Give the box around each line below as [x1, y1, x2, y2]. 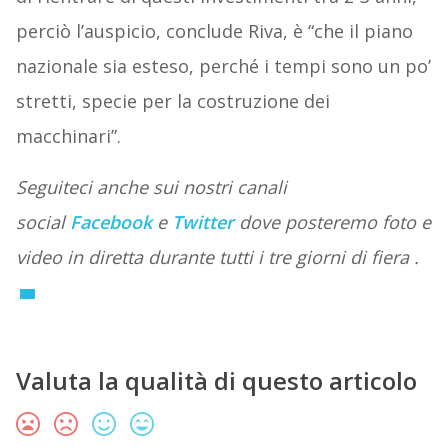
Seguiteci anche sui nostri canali [15, 175, 287, 200]
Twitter [171, 210, 234, 235]
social [15, 210, 70, 235]
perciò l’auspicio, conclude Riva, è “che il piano [15, 19, 413, 44]
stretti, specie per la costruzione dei [15, 89, 330, 114]
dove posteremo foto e [233, 210, 431, 235]
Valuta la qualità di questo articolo [15, 364, 417, 398]
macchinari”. [15, 124, 121, 149]
